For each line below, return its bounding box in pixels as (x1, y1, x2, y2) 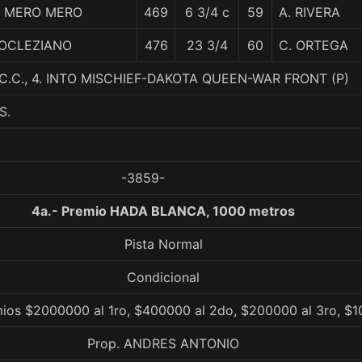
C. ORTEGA (279, 37, 348, 53)
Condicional (127, 269, 200, 285)
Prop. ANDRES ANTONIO (87, 335, 239, 351)
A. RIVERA (279, 4, 340, 20)
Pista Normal (124, 236, 203, 252)
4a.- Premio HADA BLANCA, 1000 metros (32, 203, 295, 219)
